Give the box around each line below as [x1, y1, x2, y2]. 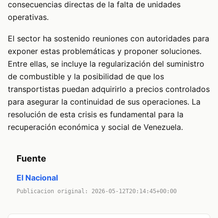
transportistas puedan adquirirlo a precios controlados [8, 84, 210, 94]
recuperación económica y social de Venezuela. [8, 122, 183, 132]
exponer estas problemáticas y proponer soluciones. [8, 46, 201, 56]
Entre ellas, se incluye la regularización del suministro [8, 59, 204, 69]
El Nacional [17, 172, 58, 182]
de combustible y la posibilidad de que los [8, 72, 164, 82]
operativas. [8, 12, 49, 22]
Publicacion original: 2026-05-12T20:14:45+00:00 [17, 187, 177, 195]
